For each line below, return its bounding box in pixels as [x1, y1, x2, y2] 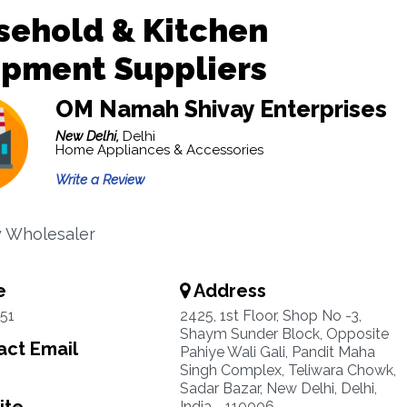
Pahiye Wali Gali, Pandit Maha [179, 343, 375, 361]
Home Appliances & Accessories [55, 142, 263, 158]
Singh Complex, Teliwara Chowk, [179, 362, 396, 379]
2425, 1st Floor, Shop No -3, [179, 307, 362, 324]
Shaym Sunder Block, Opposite [179, 325, 389, 342]
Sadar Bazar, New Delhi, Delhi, [179, 380, 377, 397]
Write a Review [55, 172, 144, 188]
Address [189, 280, 266, 302]
